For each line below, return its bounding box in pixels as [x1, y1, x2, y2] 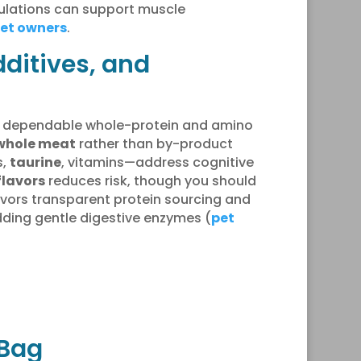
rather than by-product [75, 134, 233, 153]
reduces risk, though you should [44, 171, 256, 190]
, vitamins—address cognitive [60, 152, 254, 172]
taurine [9, 152, 61, 172]
